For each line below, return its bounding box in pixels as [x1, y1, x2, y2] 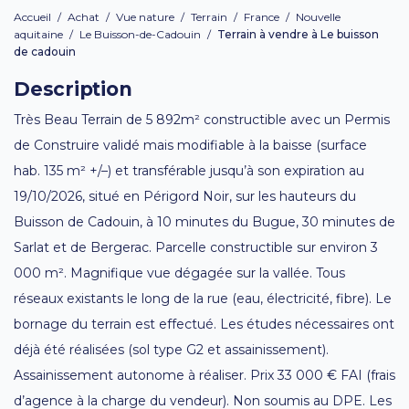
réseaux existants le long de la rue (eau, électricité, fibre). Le [14, 289, 392, 307]
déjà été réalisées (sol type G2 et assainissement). [14, 341, 329, 358]
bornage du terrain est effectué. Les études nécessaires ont [14, 315, 394, 332]
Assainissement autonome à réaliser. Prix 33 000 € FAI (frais [14, 366, 395, 383]
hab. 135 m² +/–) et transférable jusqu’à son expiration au [14, 162, 364, 179]
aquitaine [14, 26, 63, 41]
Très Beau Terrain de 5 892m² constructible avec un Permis [14, 110, 390, 128]
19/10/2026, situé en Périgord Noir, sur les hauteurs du [14, 187, 356, 204]
